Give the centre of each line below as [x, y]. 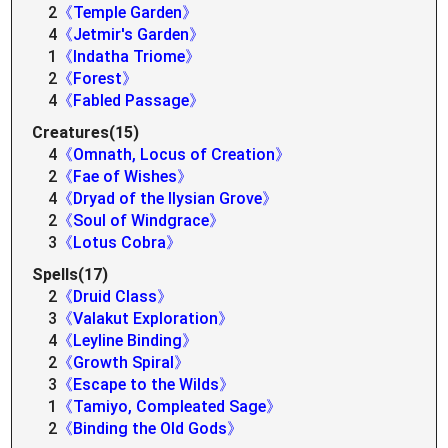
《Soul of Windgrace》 [141, 220]
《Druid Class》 [115, 296]
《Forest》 [98, 78]
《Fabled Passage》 [131, 100]
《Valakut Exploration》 [146, 318]
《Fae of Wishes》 [125, 176]
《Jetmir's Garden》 [131, 34]
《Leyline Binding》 [128, 340]
